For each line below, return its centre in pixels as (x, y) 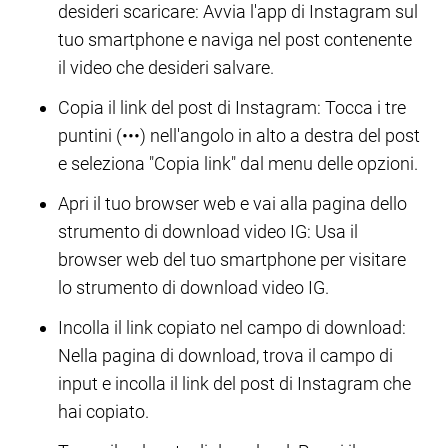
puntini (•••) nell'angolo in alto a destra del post (239, 135)
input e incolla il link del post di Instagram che (234, 383)
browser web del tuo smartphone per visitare (232, 259)
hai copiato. (103, 411)
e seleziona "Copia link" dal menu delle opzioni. (238, 163)
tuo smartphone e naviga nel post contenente (235, 39)
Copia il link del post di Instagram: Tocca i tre (232, 107)
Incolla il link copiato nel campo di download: (232, 327)
